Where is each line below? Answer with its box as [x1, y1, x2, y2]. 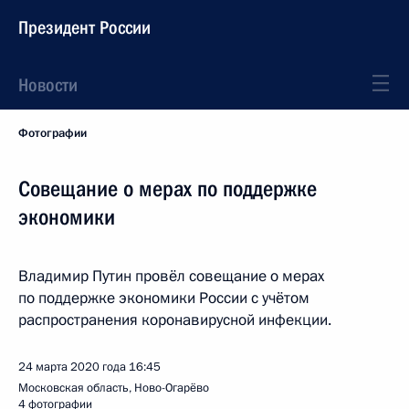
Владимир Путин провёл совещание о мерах [18, 266, 324, 287]
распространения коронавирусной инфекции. [18, 309, 331, 330]
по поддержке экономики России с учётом [18, 288, 309, 309]
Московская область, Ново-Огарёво [18, 380, 209, 396]
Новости [18, 74, 78, 96]
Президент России [18, 16, 151, 38]
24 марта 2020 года [18, 359, 126, 375]
